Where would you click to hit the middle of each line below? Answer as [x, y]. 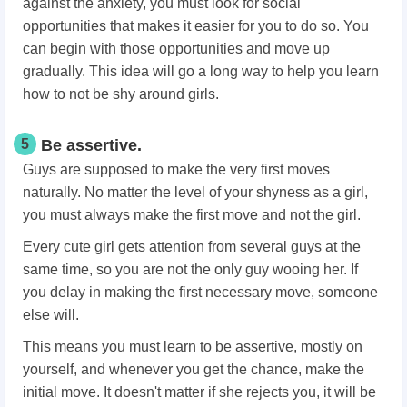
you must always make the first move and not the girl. [192, 214]
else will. [51, 314]
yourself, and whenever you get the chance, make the [194, 369]
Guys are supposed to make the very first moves [176, 169]
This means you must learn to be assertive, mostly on [193, 346]
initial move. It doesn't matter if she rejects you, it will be [199, 392]
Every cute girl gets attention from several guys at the [192, 246]
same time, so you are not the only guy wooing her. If [190, 269]
